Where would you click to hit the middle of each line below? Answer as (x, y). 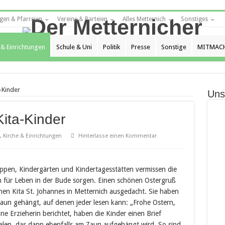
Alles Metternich (144, 19)
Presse (140, 47)
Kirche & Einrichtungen (32, 136)
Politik (111, 47)
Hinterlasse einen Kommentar (117, 136)
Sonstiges (194, 19)
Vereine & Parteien (82, 19)
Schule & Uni (74, 47)
